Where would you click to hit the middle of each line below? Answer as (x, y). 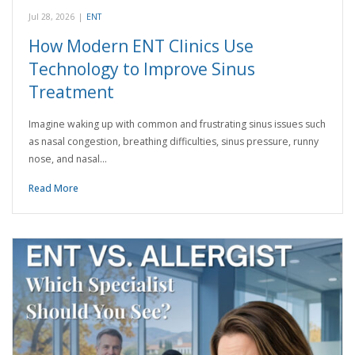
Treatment (71, 92)
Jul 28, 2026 (52, 17)
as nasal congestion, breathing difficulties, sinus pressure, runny (174, 142)
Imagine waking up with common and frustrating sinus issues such (177, 124)
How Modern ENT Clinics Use (141, 46)
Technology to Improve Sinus (142, 69)
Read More (53, 189)
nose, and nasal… (68, 159)
